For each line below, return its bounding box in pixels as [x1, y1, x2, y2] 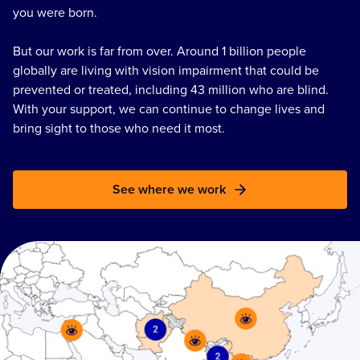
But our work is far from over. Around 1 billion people [13, 42, 306, 61]
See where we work [112, 180, 226, 199]
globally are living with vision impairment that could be [13, 61, 319, 80]
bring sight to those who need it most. [13, 119, 225, 138]
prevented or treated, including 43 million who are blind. [13, 80, 329, 100]
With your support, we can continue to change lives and [13, 100, 325, 119]
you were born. [13, 3, 100, 22]
